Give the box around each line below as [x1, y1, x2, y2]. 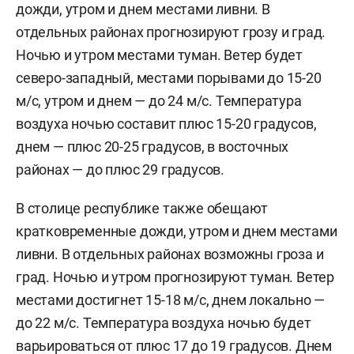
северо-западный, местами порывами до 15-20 [16, 70, 322, 87]
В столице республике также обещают [16, 200, 269, 217]
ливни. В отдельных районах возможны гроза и [16, 246, 324, 263]
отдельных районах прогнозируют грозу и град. [16, 24, 326, 41]
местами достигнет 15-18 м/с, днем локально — [16, 292, 326, 309]
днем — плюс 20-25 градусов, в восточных [16, 138, 289, 156]
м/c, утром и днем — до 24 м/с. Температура [16, 92, 302, 110]
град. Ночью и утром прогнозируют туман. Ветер [16, 269, 334, 286]
